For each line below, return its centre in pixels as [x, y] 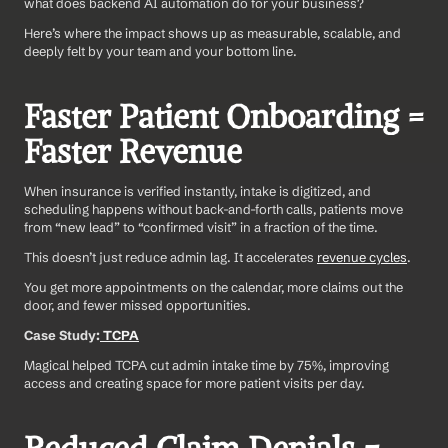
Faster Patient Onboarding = [224, 116]
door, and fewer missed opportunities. [137, 304]
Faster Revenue [133, 151]
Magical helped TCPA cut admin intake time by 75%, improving [206, 364]
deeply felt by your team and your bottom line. [160, 50]
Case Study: [62, 334]
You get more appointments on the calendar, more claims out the [213, 286]
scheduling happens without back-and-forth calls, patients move [213, 208]
